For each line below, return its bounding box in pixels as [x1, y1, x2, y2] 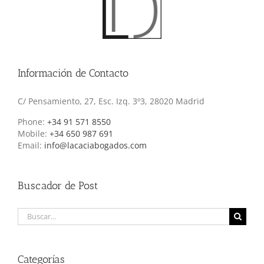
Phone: [18, 116, 47, 128]
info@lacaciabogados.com [44, 140, 147, 151]
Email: [18, 140, 44, 151]
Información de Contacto [18, 67, 128, 80]
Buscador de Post [18, 179, 98, 193]
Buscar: [17, 207, 47, 219]
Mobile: [18, 128, 49, 140]
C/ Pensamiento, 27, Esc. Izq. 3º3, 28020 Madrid [18, 95, 204, 107]
